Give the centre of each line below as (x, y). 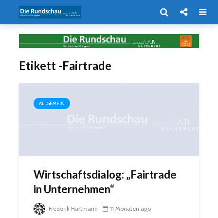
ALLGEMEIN (52, 103)
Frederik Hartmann (73, 208)
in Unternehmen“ (74, 189)
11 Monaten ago (130, 208)
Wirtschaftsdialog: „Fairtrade (105, 174)
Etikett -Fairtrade (65, 65)
